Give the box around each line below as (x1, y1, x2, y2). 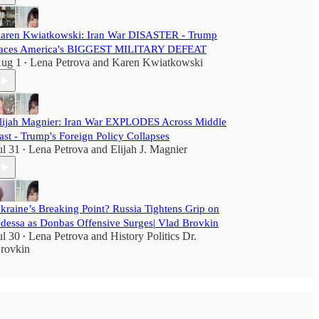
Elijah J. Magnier (110, 143, 187, 155)
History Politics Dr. (110, 230, 197, 242)
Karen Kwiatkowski (112, 56, 203, 68)
